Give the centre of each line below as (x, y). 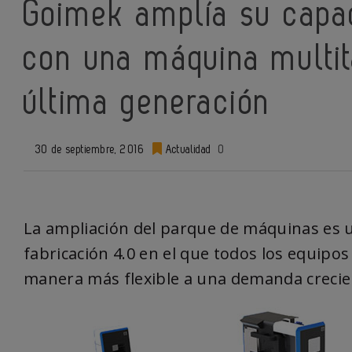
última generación (148, 103)
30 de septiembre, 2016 (88, 150)
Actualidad (187, 150)
